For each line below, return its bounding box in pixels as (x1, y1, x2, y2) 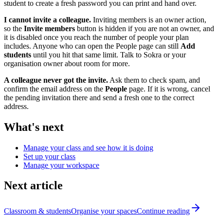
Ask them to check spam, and (108, 75, 200, 84)
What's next (4, 120, 64, 133)
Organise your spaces (71, 207, 137, 216)
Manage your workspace (23, 161, 99, 169)
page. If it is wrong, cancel (127, 84, 210, 93)
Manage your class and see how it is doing (23, 143, 153, 152)
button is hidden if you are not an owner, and (75, 24, 214, 33)
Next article (4, 179, 63, 192)
